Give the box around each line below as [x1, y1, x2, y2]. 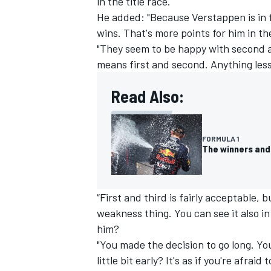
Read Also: [111, 85, 184, 106]
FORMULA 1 [202, 134, 239, 143]
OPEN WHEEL [94, 71, 148, 83]
